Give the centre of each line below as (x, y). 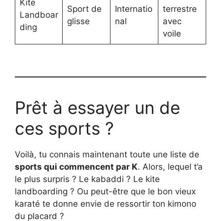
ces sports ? (64, 129)
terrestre (180, 9)
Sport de (84, 9)
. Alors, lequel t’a (170, 167)
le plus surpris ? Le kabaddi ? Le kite (87, 179)
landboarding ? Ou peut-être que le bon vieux (105, 192)
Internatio (133, 9)
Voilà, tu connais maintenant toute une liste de (107, 155)
